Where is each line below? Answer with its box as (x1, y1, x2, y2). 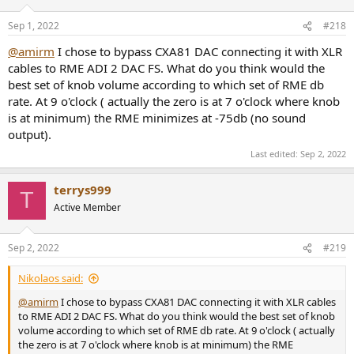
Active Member (54, 200, 121, 214)
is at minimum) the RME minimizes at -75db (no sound (8, 110, 306, 126)
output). (8, 126, 51, 143)
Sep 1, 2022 (8, 19, 59, 33)
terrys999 (54, 181, 111, 198)
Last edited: (250, 147, 300, 160)
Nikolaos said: (18, 271, 83, 286)
